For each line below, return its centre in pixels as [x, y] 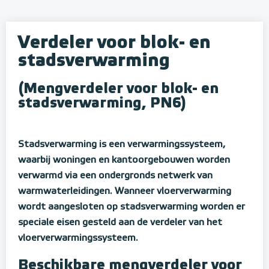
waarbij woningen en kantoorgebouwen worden [124, 160]
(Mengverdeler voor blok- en [118, 89]
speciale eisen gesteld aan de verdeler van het [120, 223]
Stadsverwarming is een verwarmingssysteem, [122, 145]
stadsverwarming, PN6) [102, 103]
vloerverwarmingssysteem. [78, 238]
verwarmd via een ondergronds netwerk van [115, 176]
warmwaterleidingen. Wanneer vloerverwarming [125, 192]
